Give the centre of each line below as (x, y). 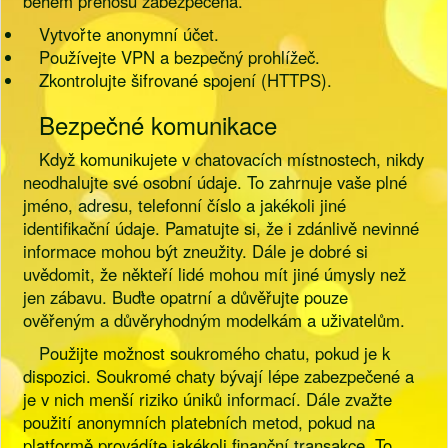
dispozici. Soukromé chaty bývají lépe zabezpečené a (219, 376)
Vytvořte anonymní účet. (129, 34)
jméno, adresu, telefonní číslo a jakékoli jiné (185, 205)
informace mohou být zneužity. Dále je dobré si (196, 251)
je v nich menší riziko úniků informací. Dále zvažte (208, 399)
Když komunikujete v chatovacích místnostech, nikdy (232, 159)
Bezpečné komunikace (158, 124)
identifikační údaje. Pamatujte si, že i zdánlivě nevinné (221, 228)
